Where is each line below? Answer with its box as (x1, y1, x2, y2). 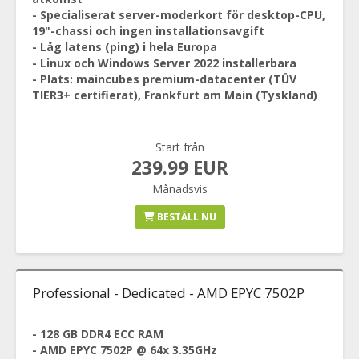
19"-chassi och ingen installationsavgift (32, 23, 264, 38)
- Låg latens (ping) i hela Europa (32, 39, 217, 54)
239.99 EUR (131, 155, 228, 180)
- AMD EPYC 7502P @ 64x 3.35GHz (32, 342, 217, 357)
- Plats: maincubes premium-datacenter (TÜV (32, 71, 296, 87)
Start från (155, 139, 204, 155)
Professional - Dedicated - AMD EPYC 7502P (33, 284, 305, 302)
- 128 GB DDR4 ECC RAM (32, 326, 163, 341)
